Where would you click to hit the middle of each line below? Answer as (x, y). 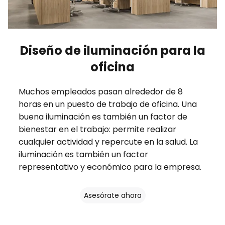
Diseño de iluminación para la (113, 51)
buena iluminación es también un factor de (103, 117)
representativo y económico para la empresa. (110, 167)
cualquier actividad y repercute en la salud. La (108, 142)
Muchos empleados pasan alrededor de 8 (100, 92)
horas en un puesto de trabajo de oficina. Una (107, 104)
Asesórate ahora (113, 196)
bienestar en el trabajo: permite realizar (97, 130)
